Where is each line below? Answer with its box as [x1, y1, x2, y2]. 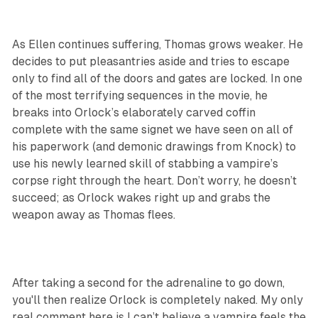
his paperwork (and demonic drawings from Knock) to [11, 140, 296, 154]
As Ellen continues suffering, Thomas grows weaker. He [11, 38, 303, 52]
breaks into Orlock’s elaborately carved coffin [11, 106, 256, 120]
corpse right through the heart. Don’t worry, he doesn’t [11, 174, 297, 188]
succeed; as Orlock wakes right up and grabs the [11, 191, 270, 205]
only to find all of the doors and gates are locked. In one [11, 72, 302, 86]
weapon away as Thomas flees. [11, 208, 178, 222]
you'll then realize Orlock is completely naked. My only [11, 293, 303, 307]
